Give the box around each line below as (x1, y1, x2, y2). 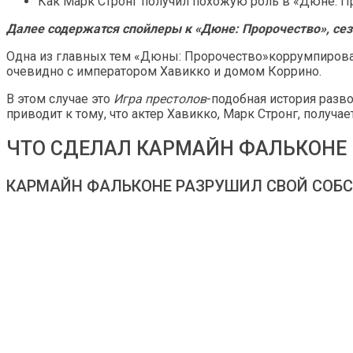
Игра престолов (113, 91, 206, 106)
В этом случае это (6, 91, 113, 106)
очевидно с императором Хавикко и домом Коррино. (6, 63, 321, 79)
